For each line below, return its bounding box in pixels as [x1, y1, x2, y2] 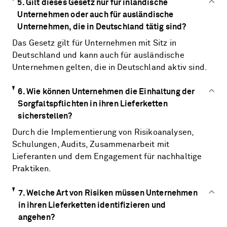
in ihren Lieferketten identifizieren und [18, 201, 166, 209]
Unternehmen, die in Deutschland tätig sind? [17, 23, 186, 31]
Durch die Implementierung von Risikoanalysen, [12, 128, 194, 136]
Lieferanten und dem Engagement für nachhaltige [12, 153, 202, 161]
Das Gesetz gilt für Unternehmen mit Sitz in [12, 39, 176, 47]
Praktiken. [12, 165, 52, 173]
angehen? [18, 213, 55, 221]
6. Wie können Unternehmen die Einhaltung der [18, 88, 195, 96]
